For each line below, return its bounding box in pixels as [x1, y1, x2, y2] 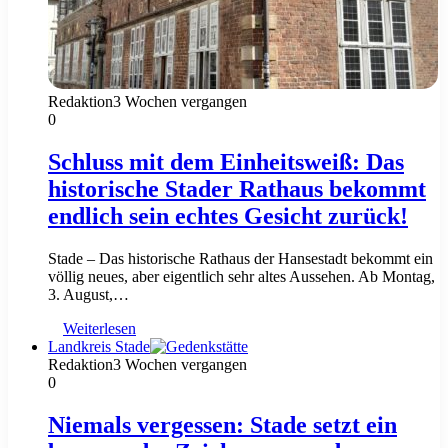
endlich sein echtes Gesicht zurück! [48, 203, 408, 230]
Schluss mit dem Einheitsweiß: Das [48, 149, 404, 176]
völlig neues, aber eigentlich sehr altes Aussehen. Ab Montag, [48, 268, 435, 286]
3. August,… [48, 286, 129, 304]
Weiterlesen [63, 320, 136, 338]
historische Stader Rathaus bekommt [48, 176, 426, 203]
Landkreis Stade [48, 338, 150, 356]
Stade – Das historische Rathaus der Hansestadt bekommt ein [48, 250, 433, 268]
